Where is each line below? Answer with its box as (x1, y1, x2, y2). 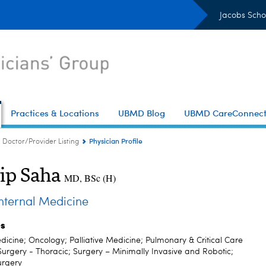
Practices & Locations (11, 107, 99, 119)
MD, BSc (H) (64, 172, 116, 184)
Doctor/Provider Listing (2, 138, 79, 145)
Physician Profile (89, 136, 142, 145)
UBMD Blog (118, 107, 165, 119)
